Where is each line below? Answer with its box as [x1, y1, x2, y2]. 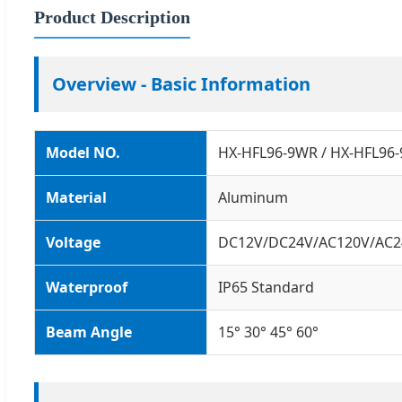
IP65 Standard [218, 276, 314, 297]
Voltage [46, 232, 100, 252]
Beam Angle [46, 321, 132, 342]
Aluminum [218, 187, 288, 207]
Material [46, 187, 107, 207]
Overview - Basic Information [52, 71, 310, 96]
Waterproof [46, 276, 127, 297]
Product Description [34, 6, 190, 27]
